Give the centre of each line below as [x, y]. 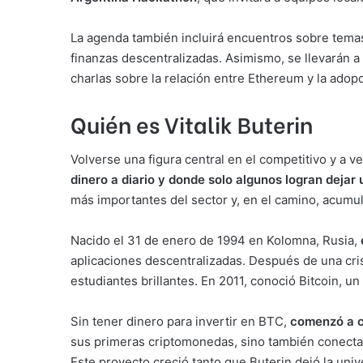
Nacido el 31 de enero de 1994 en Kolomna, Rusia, [216, 241]
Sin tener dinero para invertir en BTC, [180, 322]
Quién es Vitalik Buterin [192, 123]
